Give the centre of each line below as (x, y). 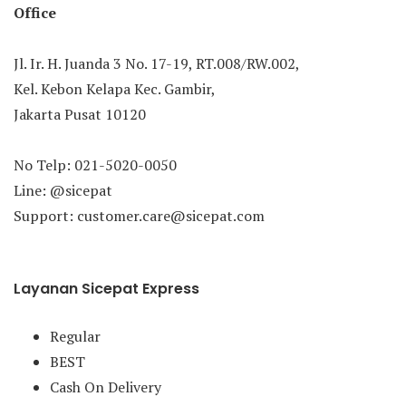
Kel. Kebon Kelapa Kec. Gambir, (115, 89)
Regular (75, 337)
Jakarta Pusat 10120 (80, 115)
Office (35, 13)
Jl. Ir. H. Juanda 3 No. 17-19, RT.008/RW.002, (157, 64)
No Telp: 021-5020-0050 (95, 165)
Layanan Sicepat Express (106, 289)
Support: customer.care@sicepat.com (139, 216)
